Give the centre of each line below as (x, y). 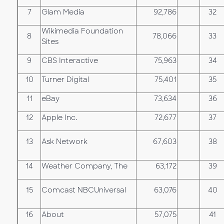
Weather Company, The (84, 166)
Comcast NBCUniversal (84, 190)
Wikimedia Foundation (82, 31)
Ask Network (64, 141)
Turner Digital (65, 79)
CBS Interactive (70, 60)
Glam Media (63, 12)
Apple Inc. (59, 117)
